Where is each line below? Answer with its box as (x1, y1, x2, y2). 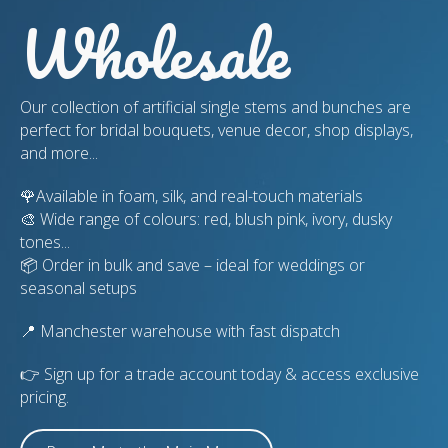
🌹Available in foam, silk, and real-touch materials (20, 184, 363, 207)
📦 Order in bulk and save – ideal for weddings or (20, 253, 365, 276)
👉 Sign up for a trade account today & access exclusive (20, 362, 419, 385)
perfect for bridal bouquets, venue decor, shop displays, (20, 118, 413, 141)
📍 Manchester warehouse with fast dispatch (20, 319, 340, 342)
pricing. (20, 385, 69, 408)
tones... (20, 230, 70, 253)
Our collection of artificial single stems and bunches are (20, 95, 411, 118)
